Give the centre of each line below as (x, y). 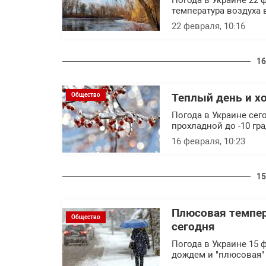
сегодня (193, 227)
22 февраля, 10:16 (208, 26)
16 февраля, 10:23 (208, 141)
